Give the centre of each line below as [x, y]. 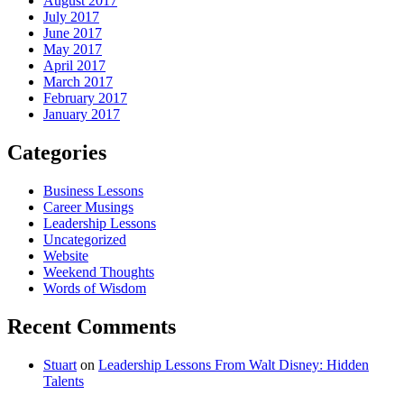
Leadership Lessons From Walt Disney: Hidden [234, 364]
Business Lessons [93, 191]
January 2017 [82, 115]
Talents [64, 381]
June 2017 [73, 33]
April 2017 [74, 66]
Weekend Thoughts [99, 272]
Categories [57, 153]
